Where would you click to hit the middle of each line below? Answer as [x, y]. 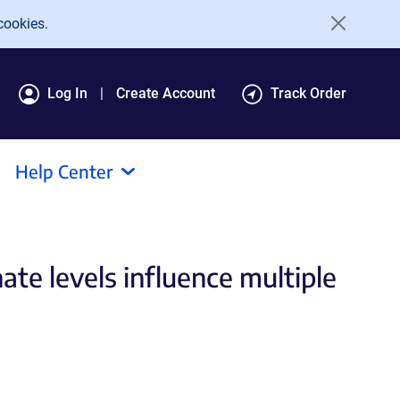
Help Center [64, 171]
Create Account [166, 93]
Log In [67, 93]
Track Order [308, 93]
